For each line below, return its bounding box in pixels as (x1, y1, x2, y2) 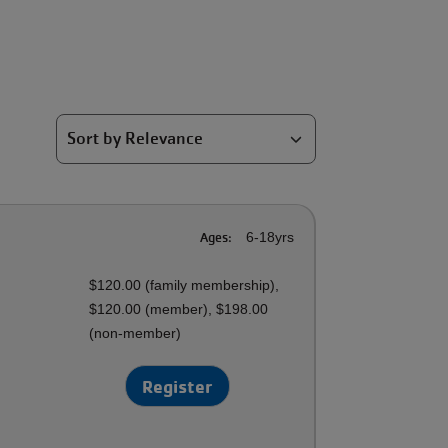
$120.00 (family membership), (89, 277, 280, 293)
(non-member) (89, 325, 182, 341)
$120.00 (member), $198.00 (89, 301, 269, 317)
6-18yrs (242, 229, 294, 245)
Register (142, 375, 214, 397)
